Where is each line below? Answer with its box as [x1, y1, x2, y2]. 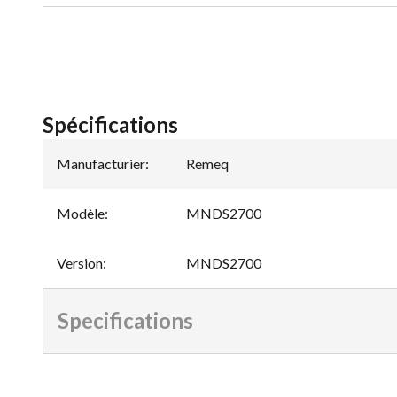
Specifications [58, 307, 193, 333]
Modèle [57, 204, 105, 222]
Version [57, 253, 103, 271]
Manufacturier [57, 154, 145, 172]
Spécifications [43, 111, 178, 137]
